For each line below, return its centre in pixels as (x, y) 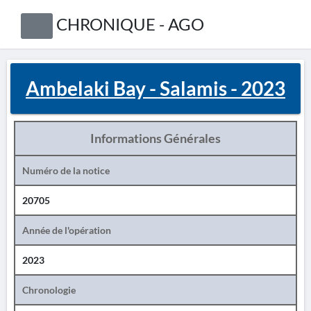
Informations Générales (155, 138)
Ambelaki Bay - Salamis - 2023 (155, 88)
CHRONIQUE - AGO (130, 24)
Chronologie (49, 290)
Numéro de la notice (66, 170)
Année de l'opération (67, 230)
